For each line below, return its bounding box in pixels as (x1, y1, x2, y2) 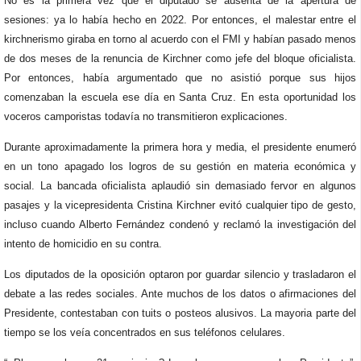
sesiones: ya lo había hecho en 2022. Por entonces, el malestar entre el (4, 14, 356, 26)
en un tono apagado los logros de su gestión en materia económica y (4, 160, 356, 172)
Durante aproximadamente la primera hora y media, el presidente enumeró (4, 141, 356, 153)
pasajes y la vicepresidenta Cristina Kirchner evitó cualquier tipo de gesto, (4, 199, 356, 211)
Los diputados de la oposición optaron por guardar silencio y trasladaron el (4, 268, 356, 280)
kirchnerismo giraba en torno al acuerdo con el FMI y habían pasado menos (4, 33, 356, 45)
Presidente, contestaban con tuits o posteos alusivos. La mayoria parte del (4, 307, 356, 319)
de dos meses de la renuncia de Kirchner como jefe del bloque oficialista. (4, 52, 356, 64)
